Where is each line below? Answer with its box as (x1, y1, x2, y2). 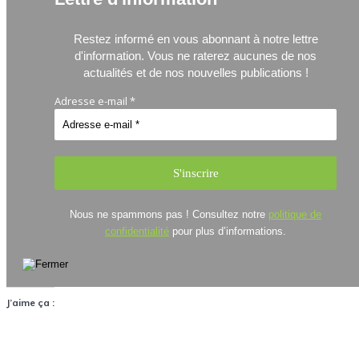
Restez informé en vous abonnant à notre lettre (73, 31, 318, 46)
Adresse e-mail (54, 93, 130, 108)
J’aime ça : (6, 296, 54, 309)
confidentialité (105, 224, 169, 237)
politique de (268, 208, 321, 220)
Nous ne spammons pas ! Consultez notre (70, 208, 268, 220)
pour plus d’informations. (169, 224, 286, 237)
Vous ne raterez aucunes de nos (147, 48, 317, 63)
